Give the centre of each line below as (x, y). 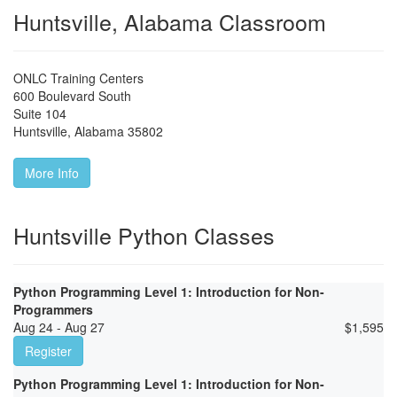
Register (48, 351)
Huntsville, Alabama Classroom (170, 22)
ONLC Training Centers (78, 78)
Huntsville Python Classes (144, 235)
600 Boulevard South (72, 96)
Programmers (53, 310)
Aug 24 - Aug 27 (59, 327)
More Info (52, 173)
